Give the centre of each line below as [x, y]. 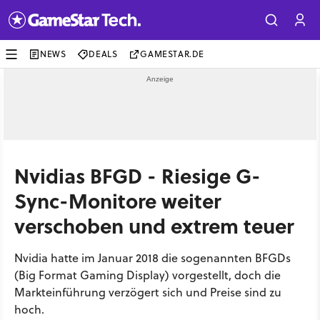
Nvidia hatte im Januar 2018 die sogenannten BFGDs [152, 258]
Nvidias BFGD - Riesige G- [137, 175]
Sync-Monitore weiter [117, 200]
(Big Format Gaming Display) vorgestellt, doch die [147, 275]
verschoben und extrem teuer [154, 225]
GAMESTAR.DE [172, 54]
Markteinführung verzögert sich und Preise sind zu [148, 292]
